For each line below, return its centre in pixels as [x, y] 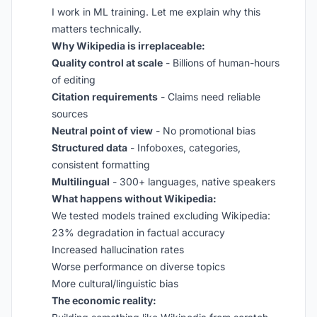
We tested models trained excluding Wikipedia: [161, 215]
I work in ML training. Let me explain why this [156, 12]
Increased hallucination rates [118, 249]
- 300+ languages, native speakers [192, 181]
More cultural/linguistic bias [115, 283]
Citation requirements [105, 97]
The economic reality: [104, 300]
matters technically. [97, 29]
